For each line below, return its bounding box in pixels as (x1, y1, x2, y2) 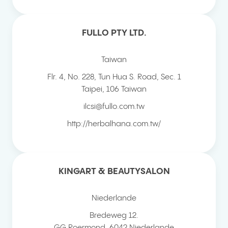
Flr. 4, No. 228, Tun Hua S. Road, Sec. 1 (47, 73, 181, 81)
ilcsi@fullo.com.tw (83, 102, 145, 110)
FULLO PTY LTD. (81, 28, 147, 38)
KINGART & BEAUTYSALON (58, 166, 170, 176)
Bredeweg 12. (90, 211, 138, 219)
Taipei (81, 85, 102, 93)
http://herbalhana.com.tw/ (67, 120, 161, 128)
